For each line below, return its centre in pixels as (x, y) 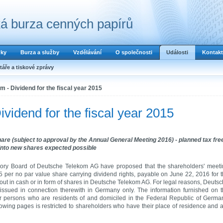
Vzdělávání (87, 52)
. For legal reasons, (176, 182)
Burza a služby (40, 52)
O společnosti (134, 52)
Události (177, 52)
